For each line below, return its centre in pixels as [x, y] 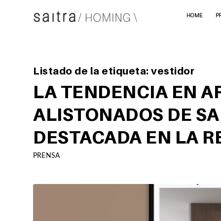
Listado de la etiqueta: [92, 71]
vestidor [173, 71]
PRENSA [47, 156]
